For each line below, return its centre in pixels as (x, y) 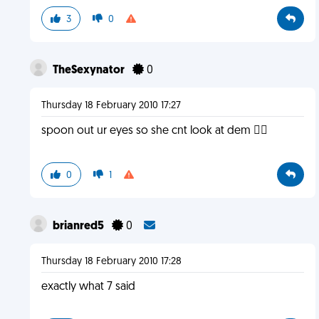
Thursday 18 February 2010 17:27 (111, 106)
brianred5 (79, 226)
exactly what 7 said (88, 287)
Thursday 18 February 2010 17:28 (111, 262)
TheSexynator (89, 70)
